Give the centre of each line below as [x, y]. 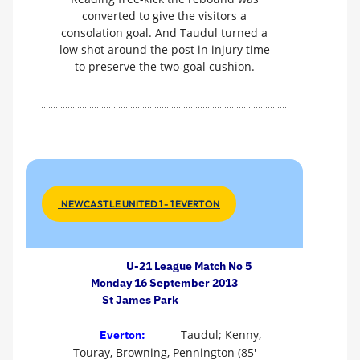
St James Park [140, 299]
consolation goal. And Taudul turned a [164, 33]
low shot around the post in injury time [164, 50]
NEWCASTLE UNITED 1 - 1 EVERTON [139, 203]
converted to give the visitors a [164, 16]
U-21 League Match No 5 [188, 266]
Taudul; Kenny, [219, 335]
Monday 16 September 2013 [164, 282]
